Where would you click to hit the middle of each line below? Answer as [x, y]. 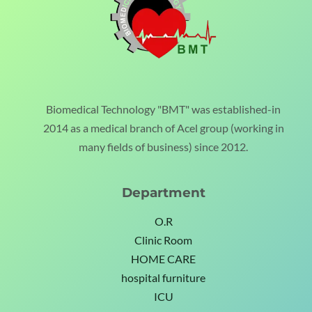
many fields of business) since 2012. [163, 147]
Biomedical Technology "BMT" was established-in [163, 109]
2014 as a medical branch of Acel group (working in [163, 128]
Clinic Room [163, 241]
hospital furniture [163, 278]
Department [163, 192]
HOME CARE [163, 259]
